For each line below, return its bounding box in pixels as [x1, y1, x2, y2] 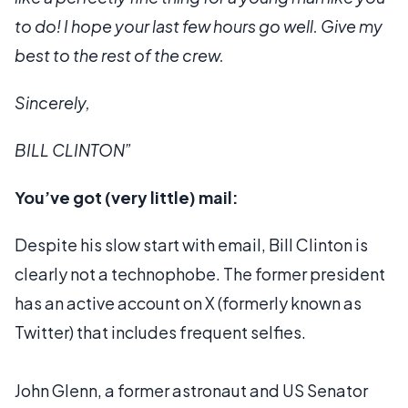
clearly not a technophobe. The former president [15, 263, 385, 284]
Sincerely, [15, 92, 90, 113]
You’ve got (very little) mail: [15, 187, 239, 208]
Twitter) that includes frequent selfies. [15, 321, 306, 342]
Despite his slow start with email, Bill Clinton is [15, 234, 368, 255]
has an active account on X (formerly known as [15, 292, 362, 313]
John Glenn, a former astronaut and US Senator [15, 380, 368, 401]
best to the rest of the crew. [15, 45, 224, 66]
